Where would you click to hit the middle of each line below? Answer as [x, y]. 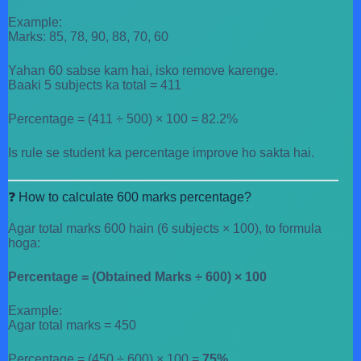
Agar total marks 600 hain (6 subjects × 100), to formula [165, 229]
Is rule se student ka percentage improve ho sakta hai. [161, 153]
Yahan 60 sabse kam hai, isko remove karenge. [143, 71]
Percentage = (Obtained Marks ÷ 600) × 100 [137, 277]
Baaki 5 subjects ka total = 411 [95, 85]
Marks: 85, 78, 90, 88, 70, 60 [88, 37]
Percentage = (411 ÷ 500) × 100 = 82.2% [123, 119]
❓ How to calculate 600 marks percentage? [130, 197]
